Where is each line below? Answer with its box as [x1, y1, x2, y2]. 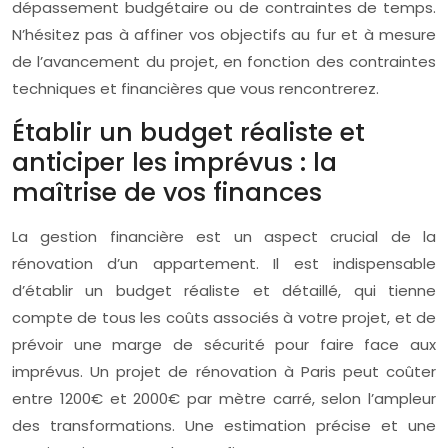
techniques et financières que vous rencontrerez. [12, 78, 379, 99]
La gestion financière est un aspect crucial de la [12, 226, 436, 247]
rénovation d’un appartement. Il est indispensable [12, 253, 436, 274]
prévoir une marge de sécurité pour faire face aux [12, 334, 436, 355]
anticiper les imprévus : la [12, 145, 337, 180]
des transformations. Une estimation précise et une [12, 415, 436, 436]
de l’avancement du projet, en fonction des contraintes [12, 51, 436, 72]
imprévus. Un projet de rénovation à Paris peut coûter [12, 361, 436, 382]
